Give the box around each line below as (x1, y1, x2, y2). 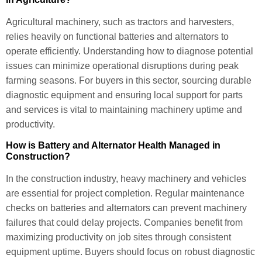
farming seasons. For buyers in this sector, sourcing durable (6, 75, 251, 85)
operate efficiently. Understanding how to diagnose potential (6, 46, 253, 56)
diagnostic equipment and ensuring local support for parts (6, 89, 243, 100)
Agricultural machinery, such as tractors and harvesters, (6, 16, 234, 27)
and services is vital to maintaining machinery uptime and (6, 104, 242, 115)
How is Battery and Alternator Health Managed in (6, 140, 220, 150)
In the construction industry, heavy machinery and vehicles (6, 173, 246, 184)
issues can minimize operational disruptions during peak (6, 60, 239, 71)
